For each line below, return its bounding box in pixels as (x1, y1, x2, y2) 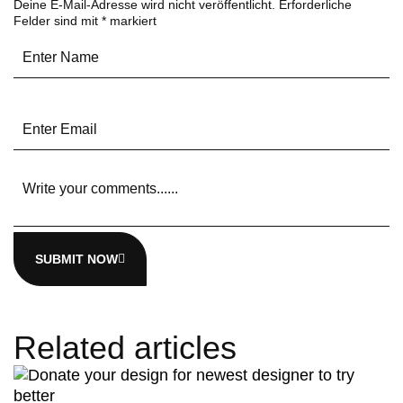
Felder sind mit (13, 13, 102, 28)
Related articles (13, 328, 237, 366)
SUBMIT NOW (35, 251, 118, 266)
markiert (106, 13, 157, 28)
